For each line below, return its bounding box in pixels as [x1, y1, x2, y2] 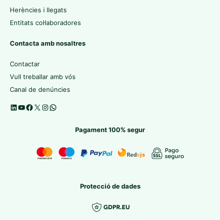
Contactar [10, 60, 40, 68]
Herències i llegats [10, 5, 67, 14]
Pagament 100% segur [75, 125, 145, 134]
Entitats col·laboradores [10, 18, 81, 27]
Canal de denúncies [10, 85, 70, 94]
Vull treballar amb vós [10, 73, 76, 81]
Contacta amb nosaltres [10, 39, 85, 47]
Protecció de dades [80, 182, 140, 190]
